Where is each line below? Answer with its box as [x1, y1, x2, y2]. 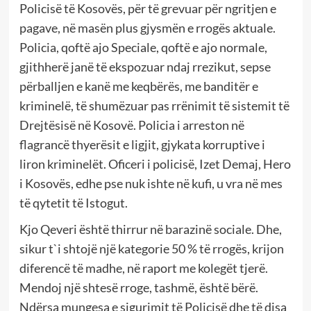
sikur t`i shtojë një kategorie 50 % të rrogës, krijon [19, 240, 284, 256]
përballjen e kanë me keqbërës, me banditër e [19, 78, 258, 94]
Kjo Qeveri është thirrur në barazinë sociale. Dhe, [19, 221, 282, 237]
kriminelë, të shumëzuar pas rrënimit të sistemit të [19, 97, 289, 113]
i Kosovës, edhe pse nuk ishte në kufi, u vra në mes [19, 175, 283, 191]
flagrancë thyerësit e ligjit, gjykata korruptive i [19, 136, 265, 152]
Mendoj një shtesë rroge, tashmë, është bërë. [19, 279, 258, 295]
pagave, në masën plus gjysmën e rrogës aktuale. [19, 19, 276, 35]
